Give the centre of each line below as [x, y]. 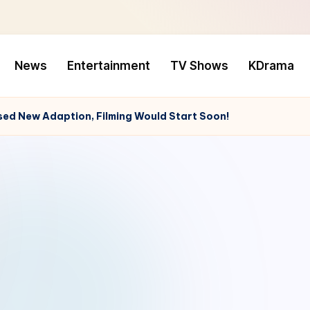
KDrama [271, 65]
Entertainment [108, 65]
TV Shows [199, 65]
